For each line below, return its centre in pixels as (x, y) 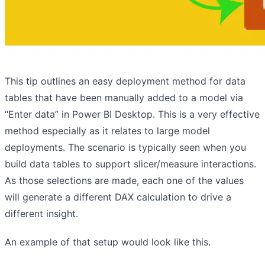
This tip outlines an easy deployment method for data (125, 81)
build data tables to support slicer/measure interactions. (130, 164)
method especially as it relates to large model (107, 130)
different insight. (41, 213)
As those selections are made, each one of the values (124, 180)
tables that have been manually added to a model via (124, 97)
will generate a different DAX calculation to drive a (118, 197)
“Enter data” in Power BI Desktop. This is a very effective (132, 114)
